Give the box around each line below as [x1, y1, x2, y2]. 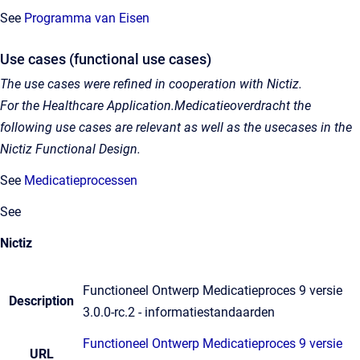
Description [9, 293, 74, 309]
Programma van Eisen [24, 10, 149, 26]
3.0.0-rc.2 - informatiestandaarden [83, 305, 275, 320]
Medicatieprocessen [24, 173, 137, 188]
